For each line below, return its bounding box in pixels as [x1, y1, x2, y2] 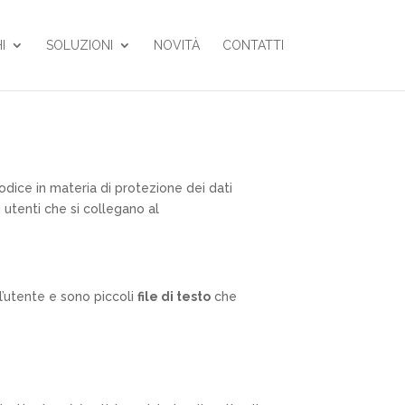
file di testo [137, 288, 212, 304]
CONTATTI [221, 38, 284, 52]
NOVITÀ [153, 38, 200, 52]
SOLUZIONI [45, 38, 113, 52]
